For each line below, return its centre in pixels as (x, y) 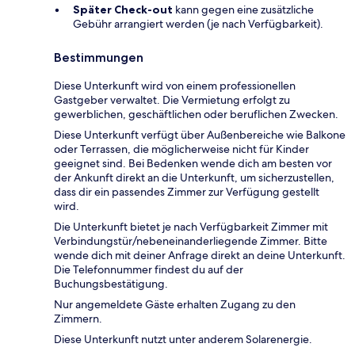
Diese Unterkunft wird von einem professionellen (175, 85)
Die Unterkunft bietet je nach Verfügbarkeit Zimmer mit (191, 226)
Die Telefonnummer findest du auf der (149, 269)
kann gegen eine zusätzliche (243, 9)
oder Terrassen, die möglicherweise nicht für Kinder (181, 149)
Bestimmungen (99, 57)
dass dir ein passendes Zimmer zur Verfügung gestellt (187, 191)
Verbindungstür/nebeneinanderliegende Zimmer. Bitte (191, 240)
